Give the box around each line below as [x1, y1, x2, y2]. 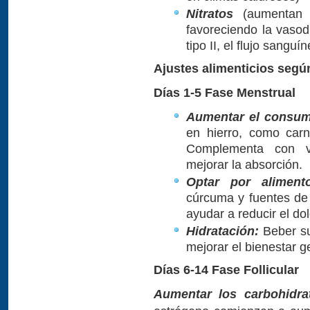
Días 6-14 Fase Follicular [154, 262, 299, 277]
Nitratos [186, 6, 233, 21]
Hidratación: [186, 224, 259, 238]
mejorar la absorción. [186, 157, 302, 172]
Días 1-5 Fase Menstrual [154, 85, 295, 100]
